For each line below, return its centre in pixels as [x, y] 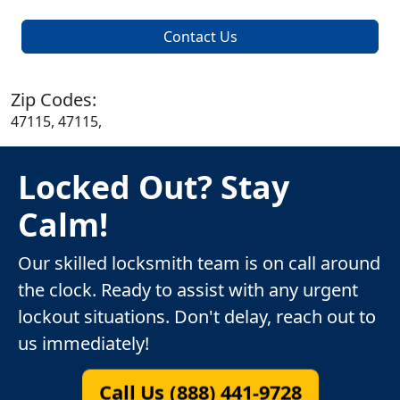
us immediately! [83, 344]
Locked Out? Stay [154, 187]
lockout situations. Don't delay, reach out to [197, 317]
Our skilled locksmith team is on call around [199, 263]
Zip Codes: [54, 100]
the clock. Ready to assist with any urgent [188, 290]
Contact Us [200, 37]
